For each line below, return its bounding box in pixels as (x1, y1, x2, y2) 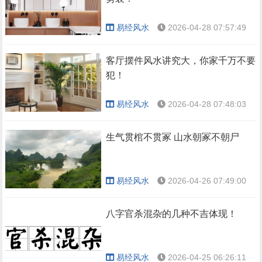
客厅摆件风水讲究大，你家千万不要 (106, 56, 256, 65)
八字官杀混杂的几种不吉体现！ (106, 209, 237, 219)
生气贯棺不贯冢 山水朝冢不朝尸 (106, 132, 240, 142)
